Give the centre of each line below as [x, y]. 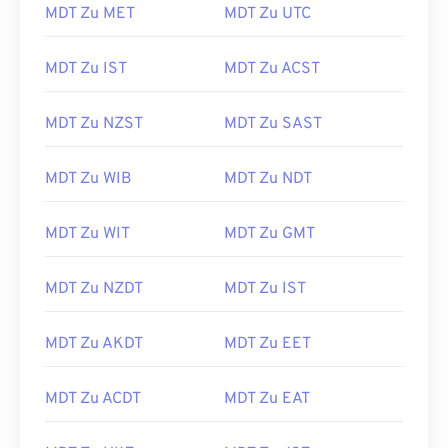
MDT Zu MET [90, 14]
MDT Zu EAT [267, 399]
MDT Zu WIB [88, 179]
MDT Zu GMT [269, 234]
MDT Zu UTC [267, 14]
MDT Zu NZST [94, 124]
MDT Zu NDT [268, 179]
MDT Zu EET [267, 344]
